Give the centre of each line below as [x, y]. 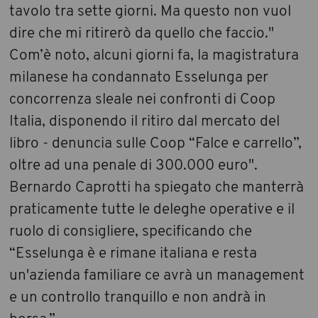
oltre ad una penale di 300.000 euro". [134, 166]
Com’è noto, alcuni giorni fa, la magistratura [154, 56]
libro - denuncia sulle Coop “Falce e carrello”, [156, 144]
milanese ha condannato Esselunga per [139, 78]
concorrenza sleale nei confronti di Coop [143, 100]
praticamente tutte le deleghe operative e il [152, 210]
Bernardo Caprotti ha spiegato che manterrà [157, 188]
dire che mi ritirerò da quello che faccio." [142, 34]
